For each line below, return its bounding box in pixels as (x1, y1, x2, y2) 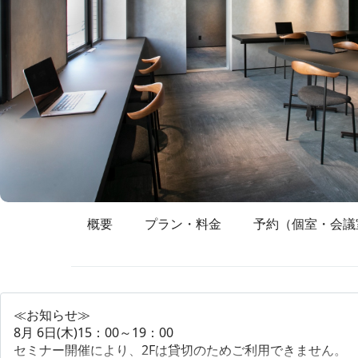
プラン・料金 (145, 215, 221, 233)
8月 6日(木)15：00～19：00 (14, 324, 173, 341)
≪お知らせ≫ (14, 306, 90, 324)
